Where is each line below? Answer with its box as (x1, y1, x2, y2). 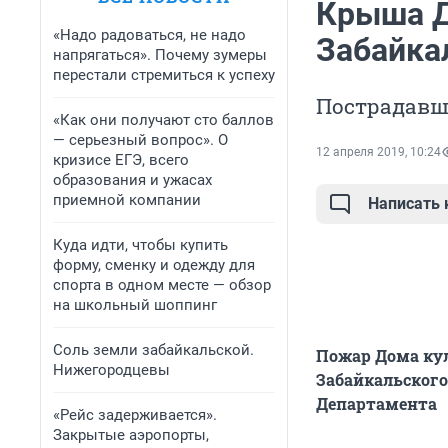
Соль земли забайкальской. (53, 341, 254, 359)
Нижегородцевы (53, 361, 170, 379)
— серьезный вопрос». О (53, 131, 228, 149)
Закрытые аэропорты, (53, 426, 209, 444)
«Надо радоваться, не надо (53, 26, 246, 44)
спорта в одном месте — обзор (53, 276, 271, 294)
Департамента (316, 393, 437, 415)
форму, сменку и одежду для (53, 256, 255, 274)
